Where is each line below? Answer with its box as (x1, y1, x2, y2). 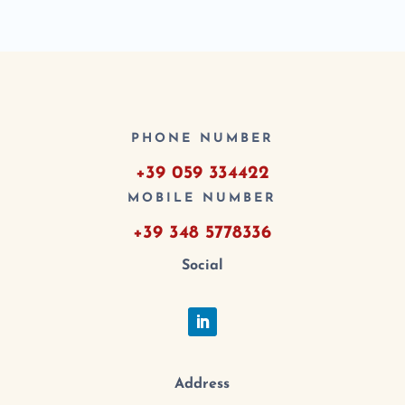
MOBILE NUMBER (127, 192, 278, 206)
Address (174, 377, 231, 392)
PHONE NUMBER (130, 132, 274, 146)
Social (181, 259, 223, 274)
